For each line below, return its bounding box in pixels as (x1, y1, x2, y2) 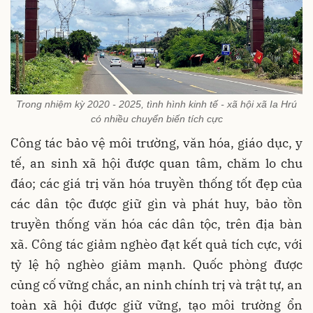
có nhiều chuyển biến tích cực (90, 112, 223, 124)
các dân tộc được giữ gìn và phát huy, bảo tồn (10, 195, 303, 212)
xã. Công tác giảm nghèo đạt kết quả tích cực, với (10, 235, 303, 252)
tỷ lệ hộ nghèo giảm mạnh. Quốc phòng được (10, 256, 303, 272)
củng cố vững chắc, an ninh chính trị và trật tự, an (10, 276, 303, 293)
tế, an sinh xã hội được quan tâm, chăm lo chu (10, 154, 303, 171)
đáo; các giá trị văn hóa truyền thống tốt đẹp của (10, 175, 303, 191)
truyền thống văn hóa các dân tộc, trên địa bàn (10, 215, 303, 232)
